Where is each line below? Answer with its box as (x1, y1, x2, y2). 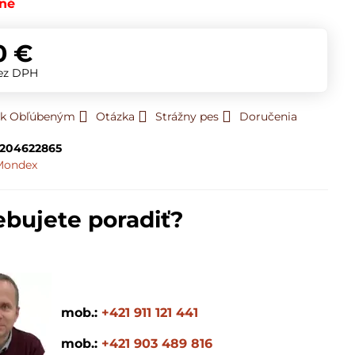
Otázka (96, 109, 136, 124)
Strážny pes (155, 109, 219, 124)
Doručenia (239, 109, 298, 124)
